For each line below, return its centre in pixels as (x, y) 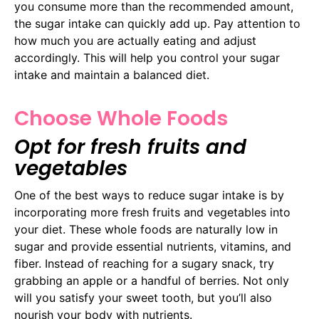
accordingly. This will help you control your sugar (147, 58)
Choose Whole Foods (121, 118)
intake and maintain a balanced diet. (112, 75)
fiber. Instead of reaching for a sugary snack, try (144, 263)
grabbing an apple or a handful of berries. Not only (152, 280)
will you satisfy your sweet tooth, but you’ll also (143, 297)
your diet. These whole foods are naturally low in (146, 229)
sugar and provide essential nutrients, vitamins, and (153, 246)
